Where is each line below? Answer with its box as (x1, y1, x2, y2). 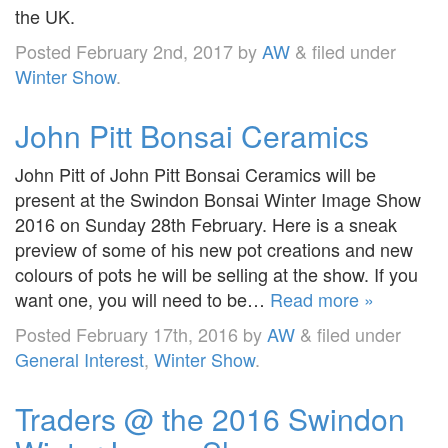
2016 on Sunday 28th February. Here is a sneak (15, 210, 397, 237)
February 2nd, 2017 (76, 37, 233, 64)
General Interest (15, 345, 144, 372)
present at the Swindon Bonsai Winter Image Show (15, 185, 421, 212)
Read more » (270, 285, 374, 312)
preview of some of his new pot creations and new (15, 235, 413, 262)
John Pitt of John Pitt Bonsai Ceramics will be (15, 160, 376, 187)
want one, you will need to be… (15, 285, 270, 312)
